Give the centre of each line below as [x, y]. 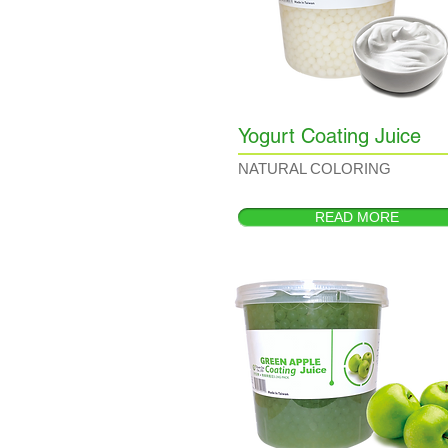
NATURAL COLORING [314, 168]
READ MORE [357, 217]
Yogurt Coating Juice [329, 136]
